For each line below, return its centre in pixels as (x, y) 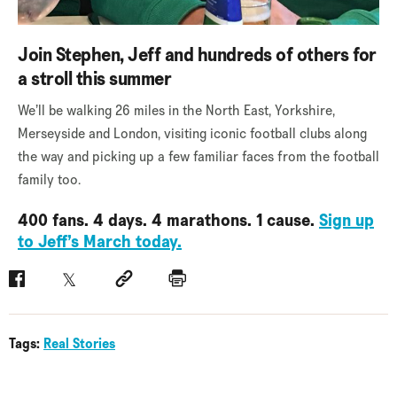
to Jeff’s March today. (100, 241)
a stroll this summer (94, 79)
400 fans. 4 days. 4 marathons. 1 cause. (168, 220)
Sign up (346, 220)
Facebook (42, 286)
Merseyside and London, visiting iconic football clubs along (192, 134)
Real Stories (79, 344)
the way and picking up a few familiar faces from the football (198, 157)
